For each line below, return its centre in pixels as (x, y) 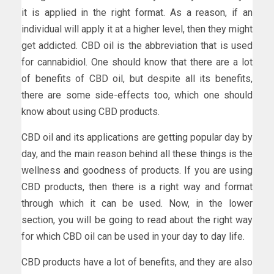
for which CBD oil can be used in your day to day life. (133, 236)
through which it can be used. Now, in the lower (137, 203)
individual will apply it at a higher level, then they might (137, 29)
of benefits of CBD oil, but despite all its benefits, (137, 78)
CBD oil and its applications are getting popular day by (137, 137)
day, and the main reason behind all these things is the (137, 154)
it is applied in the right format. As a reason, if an (137, 12)
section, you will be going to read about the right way (137, 220)
